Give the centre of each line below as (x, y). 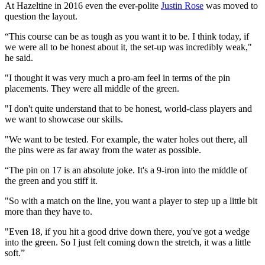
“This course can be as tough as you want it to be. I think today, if (127, 37)
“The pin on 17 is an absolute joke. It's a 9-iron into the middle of (126, 170)
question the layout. (41, 17)
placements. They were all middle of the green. (92, 89)
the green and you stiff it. (51, 181)
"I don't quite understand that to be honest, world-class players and (128, 109)
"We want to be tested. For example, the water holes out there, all (126, 140)
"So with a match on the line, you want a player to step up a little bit (131, 201)
